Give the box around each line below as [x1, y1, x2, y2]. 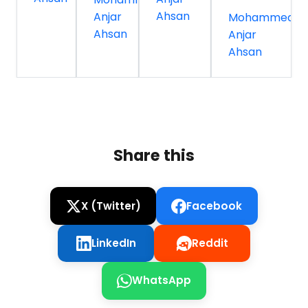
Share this [113, 144, 195, 166]
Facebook [186, 198, 243, 213]
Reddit [191, 235, 228, 250]
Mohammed [228, 9, 294, 25]
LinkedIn [91, 235, 136, 250]
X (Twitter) [80, 198, 141, 213]
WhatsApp [132, 273, 191, 288]
